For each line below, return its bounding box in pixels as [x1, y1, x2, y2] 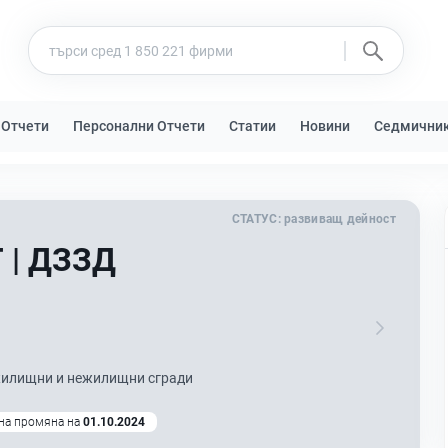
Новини [300, 118, 350, 134]
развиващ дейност [284, 212, 396, 226]
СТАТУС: [231, 212, 281, 226]
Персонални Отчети [73, 118, 205, 134]
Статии [229, 118, 276, 134]
